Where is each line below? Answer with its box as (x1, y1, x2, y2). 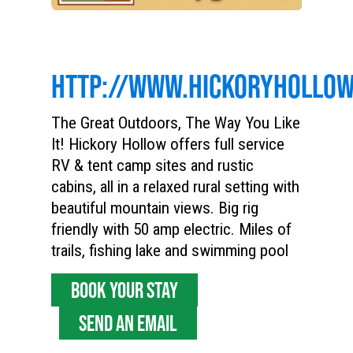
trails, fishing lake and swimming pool (51, 241, 288, 261)
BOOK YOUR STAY (110, 277, 178, 303)
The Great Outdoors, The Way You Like (51, 113, 300, 133)
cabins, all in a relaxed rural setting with (51, 177, 299, 197)
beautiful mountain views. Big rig (51, 199, 258, 218)
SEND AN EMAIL (116, 310, 177, 336)
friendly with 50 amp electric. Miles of (51, 220, 292, 240)
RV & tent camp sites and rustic (51, 156, 254, 176)
